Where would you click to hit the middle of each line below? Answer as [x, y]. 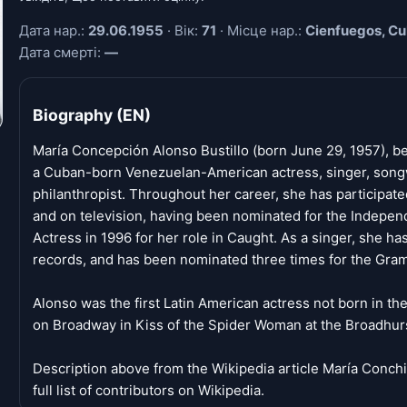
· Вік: [183, 30]
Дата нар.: [54, 30]
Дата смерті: [62, 52]
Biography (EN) [92, 114]
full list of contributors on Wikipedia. [149, 391]
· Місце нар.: [261, 30]
